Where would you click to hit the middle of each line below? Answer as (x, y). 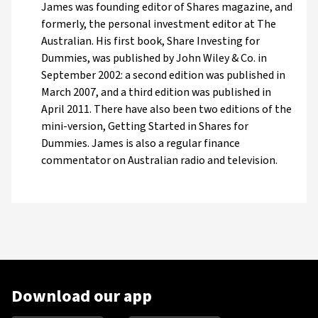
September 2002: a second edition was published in (163, 75)
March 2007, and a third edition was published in (156, 92)
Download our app (82, 296)
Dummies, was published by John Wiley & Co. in (154, 58)
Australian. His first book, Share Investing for (150, 41)
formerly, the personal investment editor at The (159, 24)
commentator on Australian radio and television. (159, 160)
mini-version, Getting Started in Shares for (145, 126)
